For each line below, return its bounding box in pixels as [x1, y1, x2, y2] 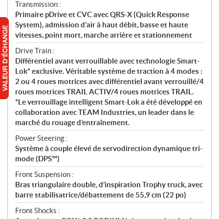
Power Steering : [15, 134, 68, 143]
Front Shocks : [15, 206, 60, 215]
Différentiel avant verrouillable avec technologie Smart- [15, 57, 199, 66]
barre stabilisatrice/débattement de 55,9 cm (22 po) [15, 191, 186, 199]
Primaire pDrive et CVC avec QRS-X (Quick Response [15, 10, 189, 19]
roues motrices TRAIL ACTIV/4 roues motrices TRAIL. [15, 88, 194, 96]
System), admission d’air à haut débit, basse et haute [15, 21, 188, 29]
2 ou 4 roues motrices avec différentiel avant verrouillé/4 [15, 77, 204, 86]
